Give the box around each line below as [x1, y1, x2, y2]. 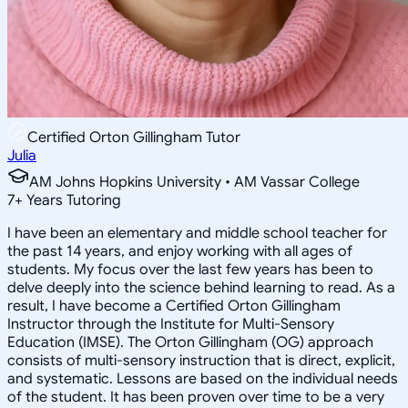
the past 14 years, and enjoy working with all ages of [7, 241, 352, 260]
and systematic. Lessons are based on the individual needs [7, 369, 398, 388]
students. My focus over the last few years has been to [7, 260, 373, 279]
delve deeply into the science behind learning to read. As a [7, 278, 395, 297]
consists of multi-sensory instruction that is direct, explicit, [7, 351, 395, 370]
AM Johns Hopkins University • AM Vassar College [29, 172, 360, 191]
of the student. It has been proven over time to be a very [7, 387, 384, 406]
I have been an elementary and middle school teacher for [7, 223, 387, 242]
